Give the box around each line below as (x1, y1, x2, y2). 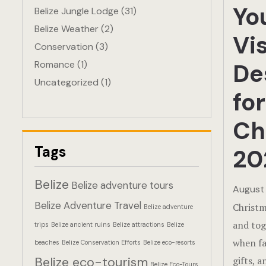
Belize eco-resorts (143, 238, 195, 246)
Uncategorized (34, 76, 99, 88)
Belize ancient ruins (51, 220, 110, 229)
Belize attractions (113, 220, 164, 229)
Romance (34, 58, 75, 71)
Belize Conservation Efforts (62, 238, 141, 246)
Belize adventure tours (71, 179, 173, 192)
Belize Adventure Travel (34, 199, 141, 212)
